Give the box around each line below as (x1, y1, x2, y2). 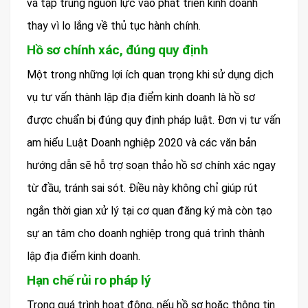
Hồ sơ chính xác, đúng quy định (27, 42, 208, 58)
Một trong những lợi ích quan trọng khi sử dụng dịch (27, 68, 274, 82)
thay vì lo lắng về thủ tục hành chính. (27, 19, 201, 33)
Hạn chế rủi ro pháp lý (27, 272, 151, 289)
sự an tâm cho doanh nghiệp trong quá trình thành (27, 227, 265, 241)
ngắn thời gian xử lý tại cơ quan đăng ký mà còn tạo (27, 204, 272, 218)
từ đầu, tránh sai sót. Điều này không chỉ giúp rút (27, 181, 258, 195)
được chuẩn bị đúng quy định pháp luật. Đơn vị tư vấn (27, 113, 280, 127)
